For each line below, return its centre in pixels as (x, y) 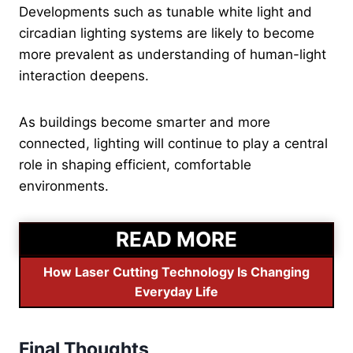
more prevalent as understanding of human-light (173, 54)
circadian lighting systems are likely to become (167, 33)
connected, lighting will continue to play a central (173, 143)
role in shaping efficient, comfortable (135, 164)
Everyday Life (176, 291)
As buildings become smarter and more (145, 122)
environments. (64, 186)
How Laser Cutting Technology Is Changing (176, 271)
